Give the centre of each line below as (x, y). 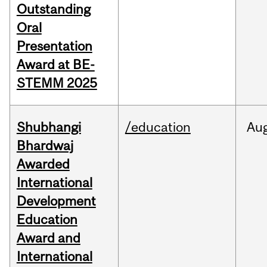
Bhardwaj (45, 146)
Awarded (43, 164)
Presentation (54, 46)
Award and (48, 238)
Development (56, 201)
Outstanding (53, 9)
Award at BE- (55, 65)
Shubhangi (49, 127)
